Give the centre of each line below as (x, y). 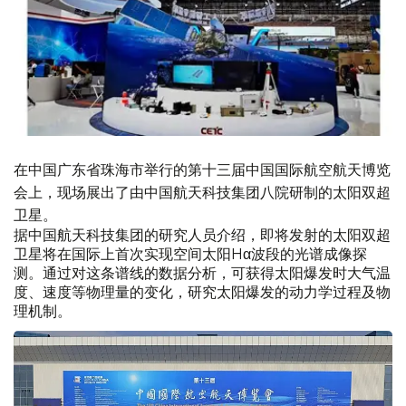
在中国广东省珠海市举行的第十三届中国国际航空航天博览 (202, 169)
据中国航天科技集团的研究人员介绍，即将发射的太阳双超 (202, 235)
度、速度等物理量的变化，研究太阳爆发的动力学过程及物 (202, 292)
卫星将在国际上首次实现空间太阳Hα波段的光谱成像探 (190, 254)
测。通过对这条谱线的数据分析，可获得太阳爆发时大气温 (202, 273)
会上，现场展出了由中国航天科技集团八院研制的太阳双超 (202, 192)
